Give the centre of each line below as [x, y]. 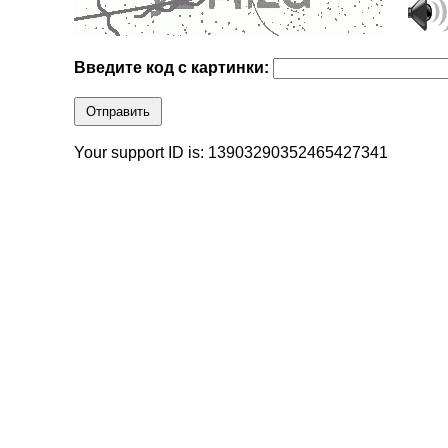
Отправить [118, 112]
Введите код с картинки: [174, 68]
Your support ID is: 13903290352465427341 [231, 153]
